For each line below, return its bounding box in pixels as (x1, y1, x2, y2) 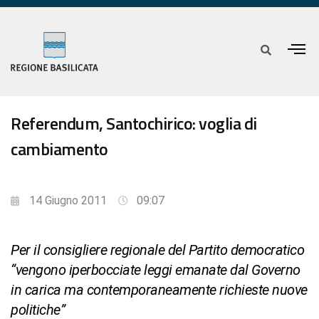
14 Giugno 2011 (29, 194, 107, 208)
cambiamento (11, 136, 108, 162)
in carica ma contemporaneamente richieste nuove (11, 281, 308, 299)
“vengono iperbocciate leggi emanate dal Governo (11, 261, 300, 279)
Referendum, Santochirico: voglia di (11, 110, 257, 137)
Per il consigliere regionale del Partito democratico (11, 241, 304, 259)
